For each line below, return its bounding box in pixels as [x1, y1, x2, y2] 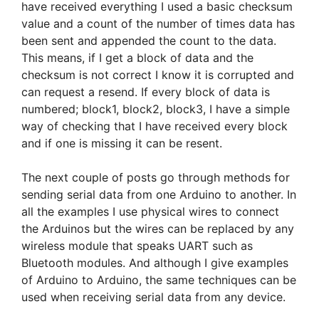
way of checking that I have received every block [21, 118, 288, 133]
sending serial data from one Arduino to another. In [21, 187, 296, 202]
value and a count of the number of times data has [21, 16, 295, 31]
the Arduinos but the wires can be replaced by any [21, 221, 294, 236]
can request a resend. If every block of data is [21, 84, 270, 99]
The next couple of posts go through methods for [21, 169, 290, 184]
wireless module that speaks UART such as [21, 238, 253, 253]
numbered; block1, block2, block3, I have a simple [21, 101, 290, 116]
